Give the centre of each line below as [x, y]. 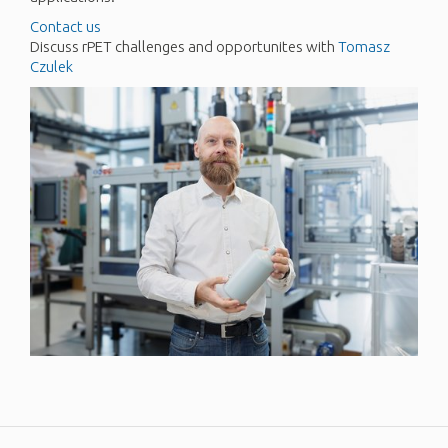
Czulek [51, 67]
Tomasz [364, 47]
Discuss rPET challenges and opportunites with [184, 47]
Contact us [65, 27]
